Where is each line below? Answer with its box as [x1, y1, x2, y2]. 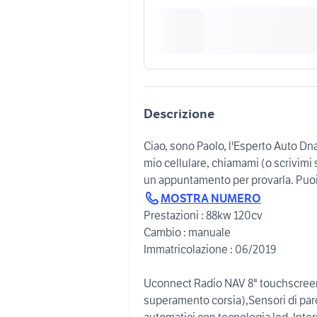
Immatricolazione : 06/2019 [144, 241, 277, 256]
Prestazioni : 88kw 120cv [144, 207, 263, 222]
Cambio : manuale [144, 224, 231, 239]
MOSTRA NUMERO [161, 190, 261, 205]
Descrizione [144, 105, 214, 122]
